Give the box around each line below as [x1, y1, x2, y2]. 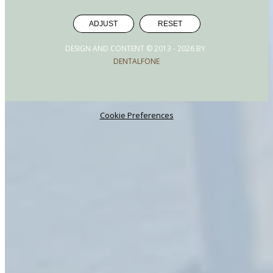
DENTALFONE [113, 55, 160, 66]
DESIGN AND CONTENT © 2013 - [65, 43, 177, 54]
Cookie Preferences [99, 109, 174, 121]
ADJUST [89, 19, 118, 28]
